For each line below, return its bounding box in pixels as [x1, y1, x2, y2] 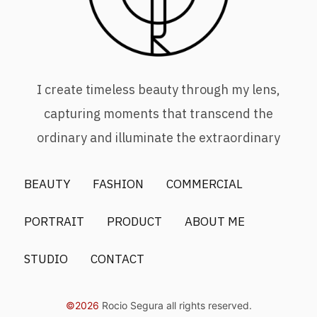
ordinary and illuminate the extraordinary [37, 129, 280, 146]
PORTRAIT [23, 214, 84, 229]
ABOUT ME [184, 214, 245, 229]
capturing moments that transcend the [44, 105, 273, 122]
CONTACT [90, 251, 144, 267]
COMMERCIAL [166, 176, 243, 192]
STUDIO [23, 251, 68, 267]
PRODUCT [106, 214, 162, 229]
